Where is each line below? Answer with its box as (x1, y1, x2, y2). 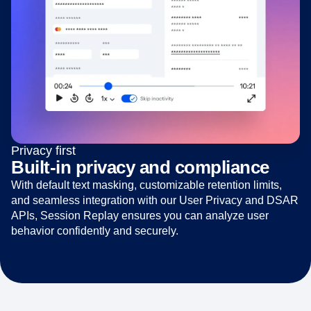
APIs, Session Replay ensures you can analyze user (11, 209, 269, 221)
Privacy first (11, 143, 76, 158)
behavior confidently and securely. (11, 224, 178, 237)
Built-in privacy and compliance (11, 156, 269, 178)
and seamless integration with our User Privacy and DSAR (11, 194, 299, 206)
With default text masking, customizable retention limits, (11, 178, 282, 191)
